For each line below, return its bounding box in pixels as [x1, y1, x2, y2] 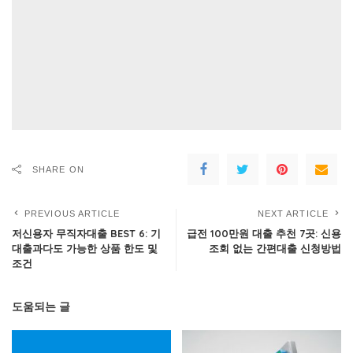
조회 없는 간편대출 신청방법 [209, 242, 341, 255]
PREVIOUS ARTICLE [24, 209, 121, 218]
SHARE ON [32, 165, 84, 174]
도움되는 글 [12, 299, 70, 313]
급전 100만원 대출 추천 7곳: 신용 [187, 227, 341, 240]
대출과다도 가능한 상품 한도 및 [12, 242, 158, 255]
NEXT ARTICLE [257, 209, 329, 218]
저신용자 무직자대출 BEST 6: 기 [12, 227, 161, 240]
